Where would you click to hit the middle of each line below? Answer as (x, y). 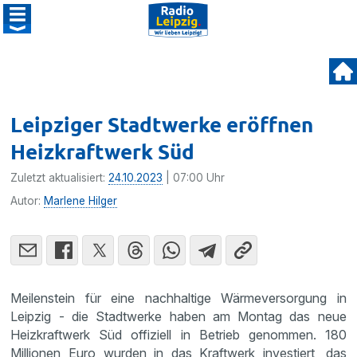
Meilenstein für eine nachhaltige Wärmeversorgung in (178, 298)
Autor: (27, 201)
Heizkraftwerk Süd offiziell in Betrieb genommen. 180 (178, 335)
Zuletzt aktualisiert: (60, 178)
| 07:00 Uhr (194, 178)
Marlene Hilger (81, 201)
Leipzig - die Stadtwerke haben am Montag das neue (178, 316)
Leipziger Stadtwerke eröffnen (162, 124)
